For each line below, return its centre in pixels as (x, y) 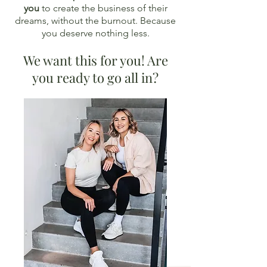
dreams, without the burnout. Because (95, 21)
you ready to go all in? (95, 77)
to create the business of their (103, 8)
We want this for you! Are (95, 60)
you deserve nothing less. (95, 33)
